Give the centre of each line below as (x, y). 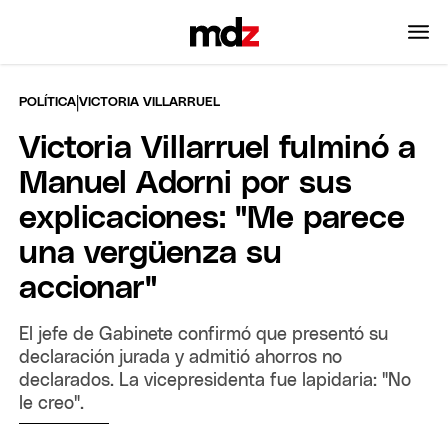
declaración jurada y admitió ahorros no (181, 357)
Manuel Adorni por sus (186, 183)
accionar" (88, 288)
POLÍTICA (48, 102)
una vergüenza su (151, 253)
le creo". (52, 403)
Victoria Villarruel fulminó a (218, 148)
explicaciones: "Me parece (212, 218)
